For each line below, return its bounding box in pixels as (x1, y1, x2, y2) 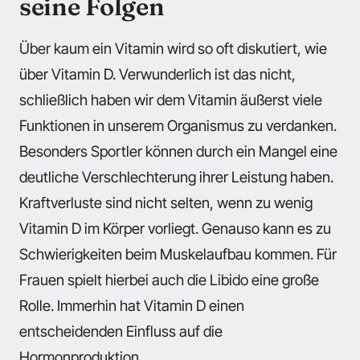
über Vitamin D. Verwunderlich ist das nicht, (19, 64, 296, 83)
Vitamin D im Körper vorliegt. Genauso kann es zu (19, 219, 331, 237)
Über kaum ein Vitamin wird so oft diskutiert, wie (19, 39, 327, 57)
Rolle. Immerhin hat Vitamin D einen (19, 296, 244, 314)
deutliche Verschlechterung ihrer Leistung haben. (19, 167, 333, 186)
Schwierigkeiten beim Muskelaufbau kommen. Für (19, 244, 337, 263)
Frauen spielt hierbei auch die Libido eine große (19, 270, 319, 288)
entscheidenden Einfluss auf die (19, 321, 223, 340)
